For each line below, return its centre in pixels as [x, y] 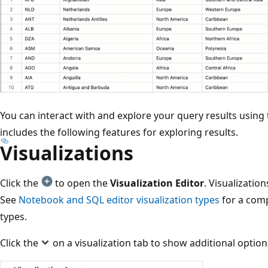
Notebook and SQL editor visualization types [119, 200]
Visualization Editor [157, 183]
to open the [81, 183]
